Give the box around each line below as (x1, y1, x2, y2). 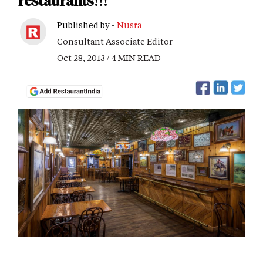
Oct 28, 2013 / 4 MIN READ (57, 52, 161, 63)
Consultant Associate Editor (57, 36, 173, 47)
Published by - (57, 19, 117, 31)
